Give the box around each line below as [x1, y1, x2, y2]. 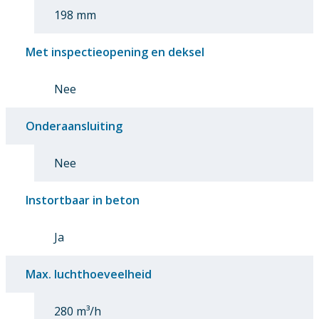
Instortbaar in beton [26, 192, 140, 208]
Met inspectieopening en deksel [26, 43, 204, 60]
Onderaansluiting [26, 117, 122, 134]
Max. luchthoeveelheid [26, 266, 152, 282]
